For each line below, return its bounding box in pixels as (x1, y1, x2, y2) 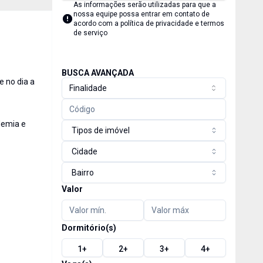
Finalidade (69, 83, 107, 93)
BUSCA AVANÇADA (61, 68, 134, 77)
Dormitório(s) (61, 223, 116, 232)
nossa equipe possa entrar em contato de (73, 10, 210, 18)
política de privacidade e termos (120, 19, 224, 28)
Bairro (71, 168, 94, 177)
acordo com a (73, 19, 120, 28)
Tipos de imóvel (71, 126, 130, 135)
